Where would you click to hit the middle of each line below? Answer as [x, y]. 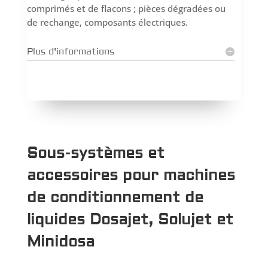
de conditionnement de [115, 197]
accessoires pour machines [131, 175]
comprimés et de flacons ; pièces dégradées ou [126, 8]
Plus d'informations [70, 51]
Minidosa [60, 242]
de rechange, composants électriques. [107, 22]
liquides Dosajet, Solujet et [130, 220]
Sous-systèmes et [95, 153]
